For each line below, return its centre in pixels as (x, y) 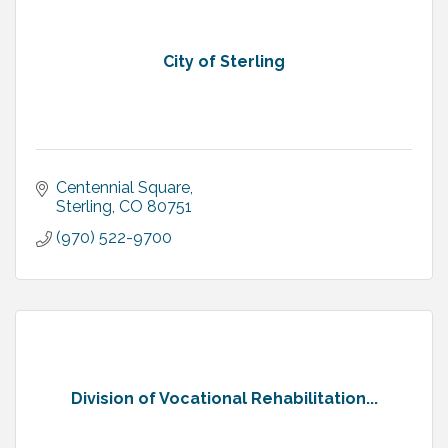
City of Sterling (224, 61)
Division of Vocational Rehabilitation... (224, 398)
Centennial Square (123, 187)
